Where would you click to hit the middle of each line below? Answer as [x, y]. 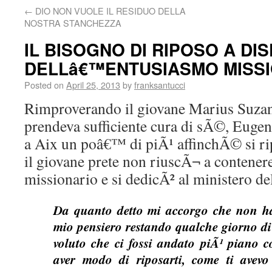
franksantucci [160, 85]
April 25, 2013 [93, 85]
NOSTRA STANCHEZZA [73, 23]
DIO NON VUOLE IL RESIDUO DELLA [109, 11]
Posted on [44, 85]
